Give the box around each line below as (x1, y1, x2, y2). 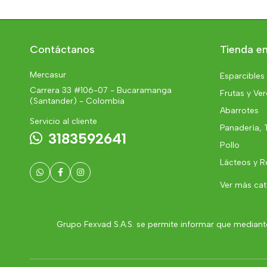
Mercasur (30, 69, 66, 80)
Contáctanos (30, 42, 95, 56)
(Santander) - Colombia (30, 95, 125, 106)
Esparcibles (219, 70, 265, 81)
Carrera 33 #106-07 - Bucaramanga (30, 85, 172, 95)
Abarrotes (219, 105, 259, 116)
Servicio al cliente (30, 116, 97, 126)
